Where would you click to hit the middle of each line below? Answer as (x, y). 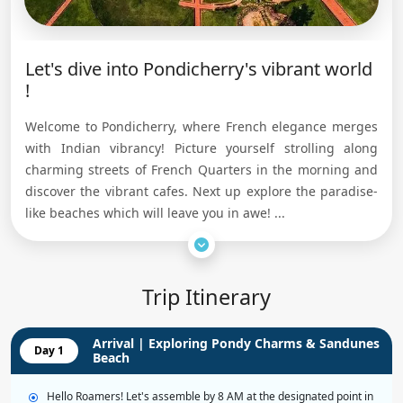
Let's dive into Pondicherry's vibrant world (199, 69)
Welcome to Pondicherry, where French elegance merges (201, 126)
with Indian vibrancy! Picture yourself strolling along (201, 148)
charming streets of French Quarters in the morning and (201, 170)
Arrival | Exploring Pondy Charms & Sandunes (236, 344)
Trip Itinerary (206, 297)
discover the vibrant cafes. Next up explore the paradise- (201, 191)
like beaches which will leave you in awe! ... (155, 213)
